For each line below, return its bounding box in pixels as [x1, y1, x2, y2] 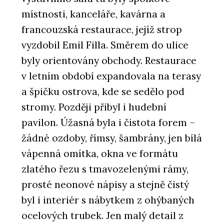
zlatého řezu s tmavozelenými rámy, [21, 162, 188, 175]
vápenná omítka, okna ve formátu [21, 147, 178, 159]
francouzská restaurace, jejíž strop [21, 23, 182, 35]
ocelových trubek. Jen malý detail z [21, 209, 183, 221]
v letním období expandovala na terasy [21, 69, 201, 82]
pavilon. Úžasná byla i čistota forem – [21, 116, 195, 128]
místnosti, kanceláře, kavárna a [21, 7, 165, 20]
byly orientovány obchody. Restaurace [21, 54, 196, 66]
